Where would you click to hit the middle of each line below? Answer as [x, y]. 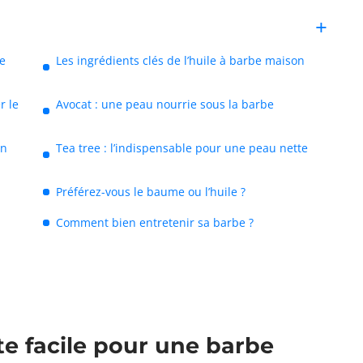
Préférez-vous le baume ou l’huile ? [151, 192]
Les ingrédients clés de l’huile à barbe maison [180, 60]
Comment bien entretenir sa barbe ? [155, 222]
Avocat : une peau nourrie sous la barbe [165, 104]
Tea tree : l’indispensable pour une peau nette [182, 148]
